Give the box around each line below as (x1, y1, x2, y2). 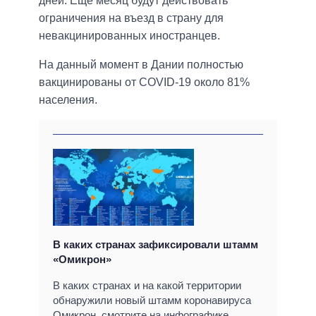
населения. (39, 94, 97, 107)
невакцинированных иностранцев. (39, 30, 220, 42)
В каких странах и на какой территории (53, 279, 241, 292)
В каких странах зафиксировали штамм (53, 238, 258, 251)
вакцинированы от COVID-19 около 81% (39, 76, 250, 89)
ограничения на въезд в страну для (39, 12, 224, 25)
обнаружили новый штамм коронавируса (53, 294, 251, 307)
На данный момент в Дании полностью (39, 59, 243, 71)
